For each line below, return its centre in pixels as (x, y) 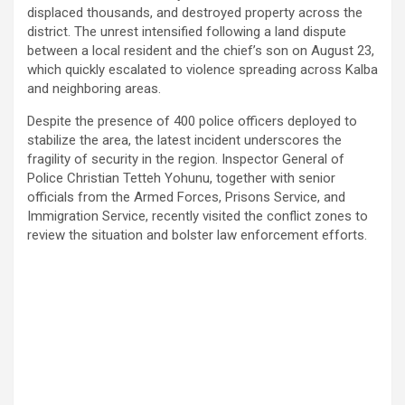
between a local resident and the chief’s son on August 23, (201, 50)
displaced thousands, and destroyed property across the (195, 12)
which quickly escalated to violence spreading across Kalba (202, 69)
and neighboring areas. (94, 88)
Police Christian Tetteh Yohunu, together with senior (181, 178)
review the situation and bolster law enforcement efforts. (197, 235)
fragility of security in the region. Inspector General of (186, 159)
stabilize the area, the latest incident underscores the (184, 140)
